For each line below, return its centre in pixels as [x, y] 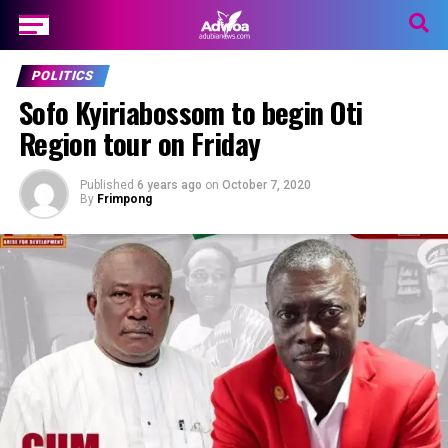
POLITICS [62, 75]
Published [106, 185]
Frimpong [124, 199]
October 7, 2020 [266, 185]
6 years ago [169, 185]
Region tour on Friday [139, 143]
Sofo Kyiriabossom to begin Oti [190, 112]
